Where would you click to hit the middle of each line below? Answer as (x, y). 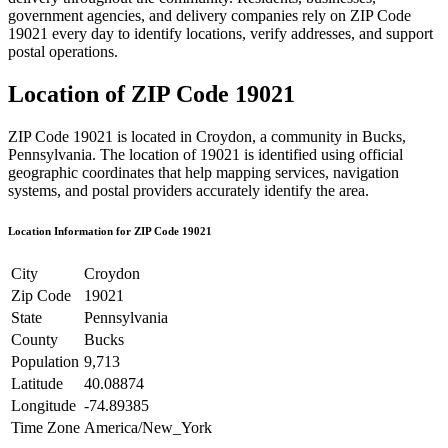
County (34, 339)
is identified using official (321, 154)
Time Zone (45, 427)
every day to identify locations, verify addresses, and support (242, 33)
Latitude (37, 383)
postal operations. (63, 51)
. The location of (144, 154)
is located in (154, 136)
